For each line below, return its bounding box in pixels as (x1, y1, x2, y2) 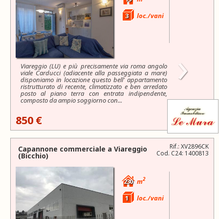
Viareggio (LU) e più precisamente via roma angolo (21, 61, 167, 70)
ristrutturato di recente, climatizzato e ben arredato (21, 82, 167, 91)
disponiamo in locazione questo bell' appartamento (21, 75, 167, 84)
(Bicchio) (18, 151, 48, 160)
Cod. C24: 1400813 (156, 149, 209, 157)
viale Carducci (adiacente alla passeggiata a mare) (21, 68, 167, 77)
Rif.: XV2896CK (170, 142, 209, 151)
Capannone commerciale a (18, 144, 112, 153)
